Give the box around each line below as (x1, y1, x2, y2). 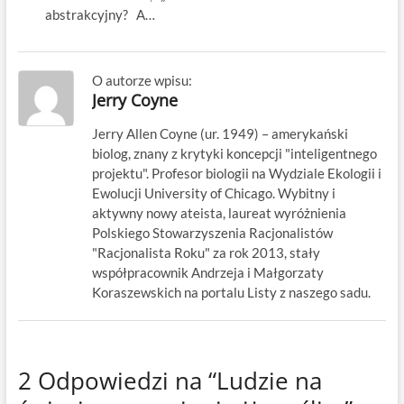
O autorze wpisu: (91, 72, 192, 89)
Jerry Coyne (91, 89, 178, 112)
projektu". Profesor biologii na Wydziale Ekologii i (91, 165, 381, 182)
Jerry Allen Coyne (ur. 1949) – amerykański (91, 125, 348, 142)
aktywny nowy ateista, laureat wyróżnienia (91, 205, 346, 222)
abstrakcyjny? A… (44, 6, 155, 23)
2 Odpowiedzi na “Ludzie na (17, 364, 322, 398)
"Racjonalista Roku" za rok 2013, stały (91, 244, 320, 262)
